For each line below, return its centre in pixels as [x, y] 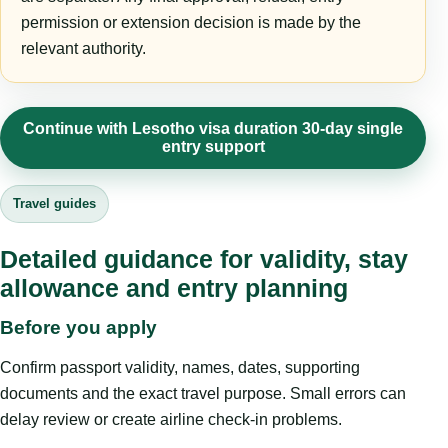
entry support [213, 147]
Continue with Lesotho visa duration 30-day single [213, 129]
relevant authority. [83, 49]
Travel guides [54, 204]
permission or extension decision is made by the [191, 23]
